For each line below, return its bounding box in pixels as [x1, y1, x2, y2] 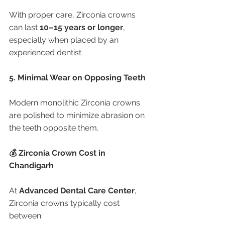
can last [9, 23, 40, 32]
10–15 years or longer [40, 23, 123, 32]
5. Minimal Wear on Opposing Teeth [9, 73, 146, 82]
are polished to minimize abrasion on [9, 110, 147, 120]
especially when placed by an [9, 35, 121, 45]
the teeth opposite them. [9, 123, 98, 133]
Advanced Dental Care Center [19, 186, 135, 195]
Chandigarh [9, 161, 54, 170]
